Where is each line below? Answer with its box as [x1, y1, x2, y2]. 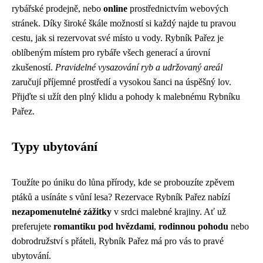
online [103, 4, 127, 14]
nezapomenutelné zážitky [12, 207, 112, 217]
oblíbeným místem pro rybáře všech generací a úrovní [12, 48, 210, 58]
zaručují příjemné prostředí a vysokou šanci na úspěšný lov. [12, 77, 231, 87]
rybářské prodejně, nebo [12, 4, 103, 14]
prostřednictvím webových [127, 4, 228, 14]
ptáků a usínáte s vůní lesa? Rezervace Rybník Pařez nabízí [12, 192, 230, 203]
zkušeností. [12, 62, 55, 73]
